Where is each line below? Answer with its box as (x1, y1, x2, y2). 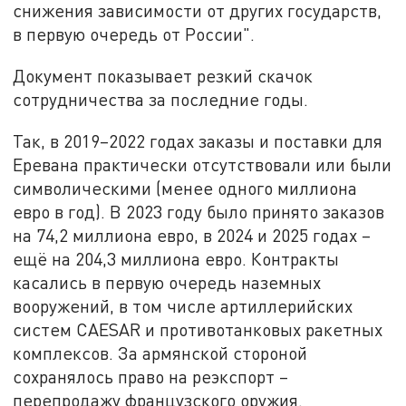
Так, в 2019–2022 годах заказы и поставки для (13, 130, 383, 151)
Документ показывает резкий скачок (13, 65, 314, 87)
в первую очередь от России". (13, 24, 260, 45)
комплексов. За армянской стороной (13, 342, 308, 363)
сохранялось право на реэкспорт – (13, 365, 289, 387)
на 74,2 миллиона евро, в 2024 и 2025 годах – (13, 224, 372, 246)
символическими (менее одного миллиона (13, 177, 358, 198)
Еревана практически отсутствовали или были (13, 153, 392, 175)
